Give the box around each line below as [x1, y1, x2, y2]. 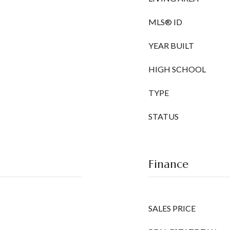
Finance [148, 157, 188, 171]
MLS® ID [148, 17, 182, 27]
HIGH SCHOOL [148, 64, 206, 74]
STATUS [148, 111, 179, 121]
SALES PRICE [148, 203, 196, 213]
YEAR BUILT [148, 41, 194, 50]
